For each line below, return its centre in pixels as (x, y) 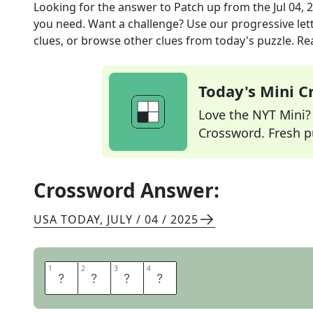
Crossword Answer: (126, 190)
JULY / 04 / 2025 (153, 219)
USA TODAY (67, 219)
